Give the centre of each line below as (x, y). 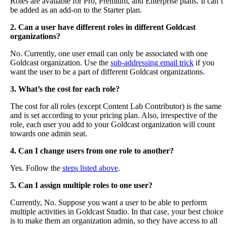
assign (50, 185)
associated (162, 54)
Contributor (163, 106)
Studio (117, 212)
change (52, 151)
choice (213, 212)
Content (116, 106)
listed (88, 168)
